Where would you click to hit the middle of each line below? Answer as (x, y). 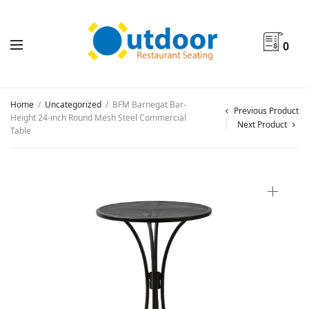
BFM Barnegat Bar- (148, 104)
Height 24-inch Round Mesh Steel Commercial (98, 118)
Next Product (262, 124)
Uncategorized (73, 104)
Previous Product (266, 110)
